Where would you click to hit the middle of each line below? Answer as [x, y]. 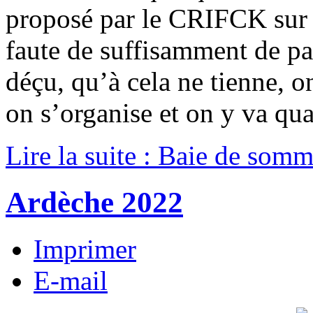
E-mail [71, 280]
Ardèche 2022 [94, 203]
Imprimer [85, 249]
